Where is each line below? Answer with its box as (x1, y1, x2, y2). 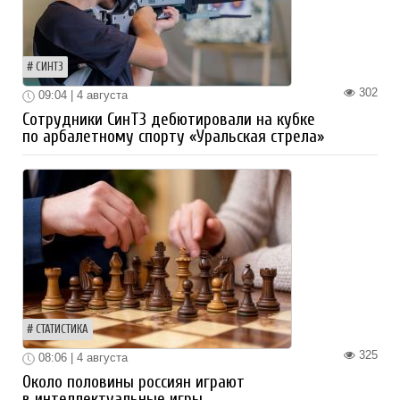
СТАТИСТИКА (36, 323, 88, 337)
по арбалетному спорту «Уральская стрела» (22, 127, 324, 147)
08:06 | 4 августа (35, 351, 128, 365)
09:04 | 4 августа (35, 88, 128, 103)
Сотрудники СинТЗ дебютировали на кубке (22, 110, 315, 130)
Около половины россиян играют (22, 371, 245, 392)
